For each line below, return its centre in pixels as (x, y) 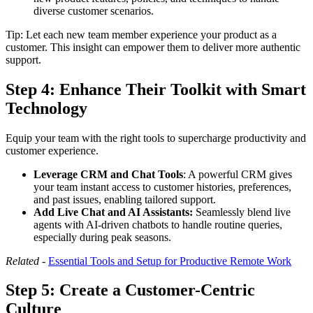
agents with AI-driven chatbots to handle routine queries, (158, 224)
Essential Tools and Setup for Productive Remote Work (170, 261)
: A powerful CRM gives (238, 174)
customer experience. (52, 150)
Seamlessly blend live (242, 212)
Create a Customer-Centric (157, 290)
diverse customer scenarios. (94, 10)
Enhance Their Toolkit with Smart (183, 89)
